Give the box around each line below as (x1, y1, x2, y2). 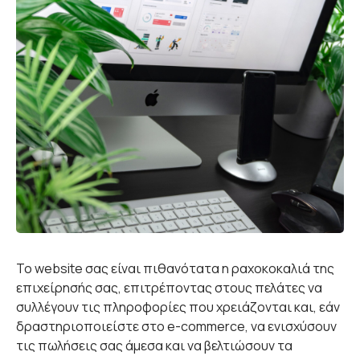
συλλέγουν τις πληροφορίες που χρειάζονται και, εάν (16, 297, 340, 316)
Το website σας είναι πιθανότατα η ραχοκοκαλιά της (16, 259, 334, 277)
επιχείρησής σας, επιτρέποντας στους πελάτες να (16, 278, 322, 297)
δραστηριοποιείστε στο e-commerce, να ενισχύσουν (16, 317, 337, 335)
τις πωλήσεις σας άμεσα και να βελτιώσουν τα (16, 336, 292, 354)
